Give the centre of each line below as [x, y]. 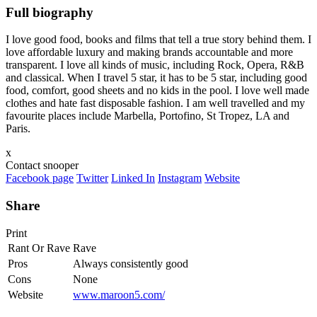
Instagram [180, 178]
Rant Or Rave [39, 248]
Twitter [92, 178]
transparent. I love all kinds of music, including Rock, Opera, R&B [155, 65]
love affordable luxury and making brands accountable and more [149, 52]
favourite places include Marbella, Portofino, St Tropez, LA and [148, 116]
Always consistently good [131, 263]
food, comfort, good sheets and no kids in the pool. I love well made [157, 91]
